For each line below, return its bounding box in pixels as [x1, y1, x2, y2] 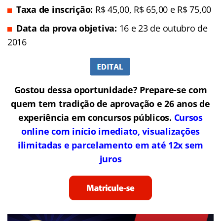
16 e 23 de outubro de [119, 22, 208, 34]
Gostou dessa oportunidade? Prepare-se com [14, 83, 207, 96]
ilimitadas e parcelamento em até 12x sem [17, 139, 204, 151]
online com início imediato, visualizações [21, 125, 200, 137]
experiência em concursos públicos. [18, 111, 172, 123]
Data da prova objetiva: [16, 22, 119, 34]
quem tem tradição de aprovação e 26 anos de [11, 97, 210, 110]
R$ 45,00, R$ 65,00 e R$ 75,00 [95, 3, 212, 15]
